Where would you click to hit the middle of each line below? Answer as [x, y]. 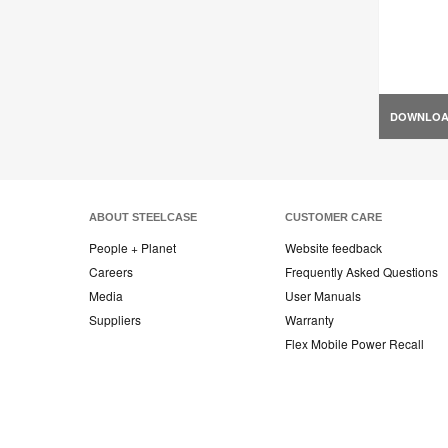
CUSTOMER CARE [333, 217]
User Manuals [323, 296]
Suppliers [115, 320]
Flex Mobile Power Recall [354, 344]
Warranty [309, 320]
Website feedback [333, 248]
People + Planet [132, 248]
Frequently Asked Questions [361, 272]
